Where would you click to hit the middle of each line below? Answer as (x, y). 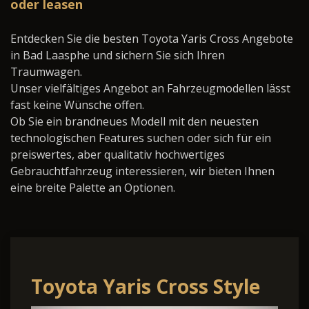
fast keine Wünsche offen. (77, 105)
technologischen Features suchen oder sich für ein (141, 138)
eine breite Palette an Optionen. (93, 188)
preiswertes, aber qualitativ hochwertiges (118, 155)
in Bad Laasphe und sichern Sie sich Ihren (118, 56)
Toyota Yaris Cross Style (146, 287)
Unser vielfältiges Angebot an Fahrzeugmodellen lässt (150, 89)
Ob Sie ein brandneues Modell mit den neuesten (134, 122)
